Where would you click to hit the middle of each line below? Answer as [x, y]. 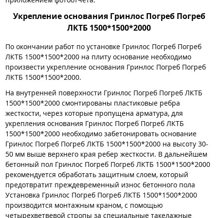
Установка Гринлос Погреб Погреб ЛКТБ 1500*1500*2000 [101, 195]
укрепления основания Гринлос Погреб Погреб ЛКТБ [95, 123]
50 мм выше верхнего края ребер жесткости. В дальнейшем [106, 154]
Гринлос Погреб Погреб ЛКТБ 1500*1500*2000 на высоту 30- [107, 144]
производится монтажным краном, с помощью [84, 205]
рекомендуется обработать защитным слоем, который [97, 174]
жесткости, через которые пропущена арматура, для [94, 113]
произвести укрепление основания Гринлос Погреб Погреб [106, 67]
